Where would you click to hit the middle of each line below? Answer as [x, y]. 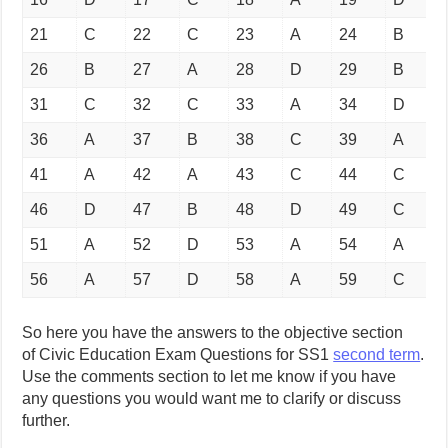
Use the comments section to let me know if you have [209, 376]
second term [377, 354]
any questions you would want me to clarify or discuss [212, 398]
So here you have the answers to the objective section [213, 332]
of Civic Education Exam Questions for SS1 [178, 354]
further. [46, 420]
